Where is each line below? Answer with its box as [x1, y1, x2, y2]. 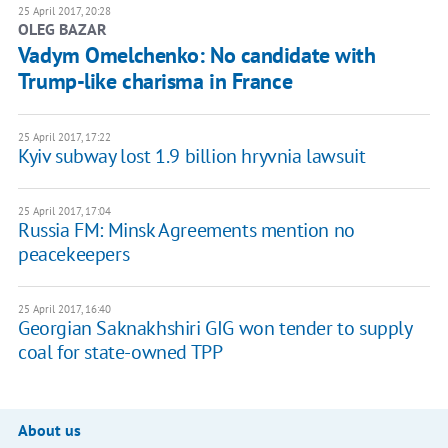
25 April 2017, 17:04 [17, 204, 111, 219]
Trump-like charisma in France [17, 67, 293, 96]
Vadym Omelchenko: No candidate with [17, 41, 376, 70]
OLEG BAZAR [17, 19, 107, 40]
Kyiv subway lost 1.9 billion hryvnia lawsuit [17, 143, 366, 170]
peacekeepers [17, 241, 130, 268]
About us [17, 420, 81, 441]
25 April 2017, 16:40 [17, 302, 111, 317]
